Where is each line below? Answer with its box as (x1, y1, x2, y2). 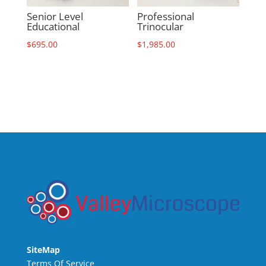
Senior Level (26, 9, 83, 24)
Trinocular (137, 20, 184, 34)
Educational (26, 20, 80, 34)
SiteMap (26, 243, 60, 255)
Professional (137, 9, 195, 24)
